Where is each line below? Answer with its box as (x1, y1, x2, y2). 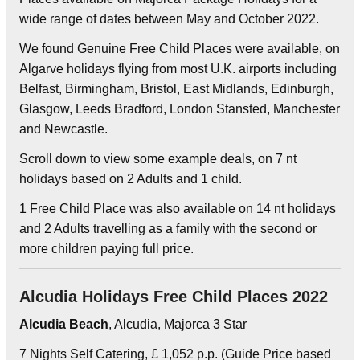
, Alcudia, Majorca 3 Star (108, 317, 247, 331)
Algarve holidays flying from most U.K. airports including (19, 61, 337, 76)
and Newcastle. (19, 121, 108, 136)
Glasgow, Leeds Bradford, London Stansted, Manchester (19, 101, 340, 116)
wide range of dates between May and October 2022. (19, 11, 319, 26)
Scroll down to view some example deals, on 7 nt (19, 151, 297, 166)
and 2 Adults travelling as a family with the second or (19, 221, 317, 235)
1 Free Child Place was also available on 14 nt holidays (19, 201, 336, 215)
